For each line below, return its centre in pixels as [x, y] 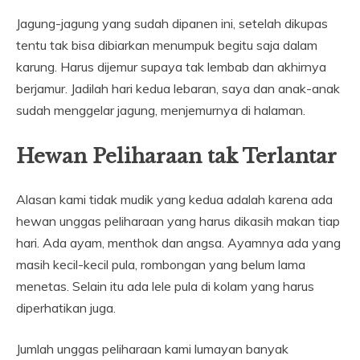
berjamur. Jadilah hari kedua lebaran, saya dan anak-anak [178, 89]
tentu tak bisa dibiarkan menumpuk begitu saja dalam [167, 45]
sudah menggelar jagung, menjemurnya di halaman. [161, 110]
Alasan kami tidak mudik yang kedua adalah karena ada [174, 200]
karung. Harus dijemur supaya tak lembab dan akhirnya [171, 67]
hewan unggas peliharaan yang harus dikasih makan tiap [178, 221]
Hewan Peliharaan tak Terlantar [176, 157]
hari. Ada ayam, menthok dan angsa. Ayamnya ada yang [178, 243]
